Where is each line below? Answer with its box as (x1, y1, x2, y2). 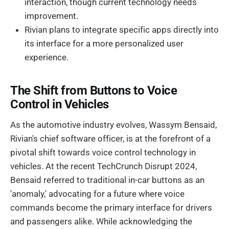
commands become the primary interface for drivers (10, 202, 212, 213)
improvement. (25, 10, 78, 21)
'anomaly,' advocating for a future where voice (10, 189, 185, 199)
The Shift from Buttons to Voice (10, 83, 177, 98)
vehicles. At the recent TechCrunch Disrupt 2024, (10, 161, 197, 172)
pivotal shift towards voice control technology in (10, 147, 196, 158)
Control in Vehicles (10, 97, 109, 111)
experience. (25, 52, 68, 62)
